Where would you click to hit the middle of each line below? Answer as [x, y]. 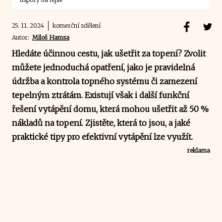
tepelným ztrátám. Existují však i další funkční [101, 95]
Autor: [22, 37]
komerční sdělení [77, 25]
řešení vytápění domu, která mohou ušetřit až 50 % [110, 109]
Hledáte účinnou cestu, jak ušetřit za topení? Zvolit [109, 53]
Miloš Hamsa [51, 37]
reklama [198, 150]
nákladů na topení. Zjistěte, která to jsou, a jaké [101, 123]
